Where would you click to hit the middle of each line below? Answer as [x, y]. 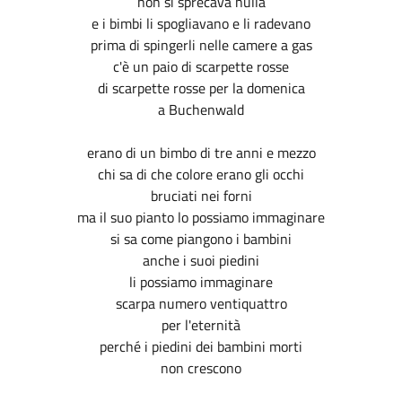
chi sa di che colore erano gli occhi [201, 174]
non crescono [201, 367]
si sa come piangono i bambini [201, 238]
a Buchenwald [201, 109]
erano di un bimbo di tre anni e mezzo [201, 152]
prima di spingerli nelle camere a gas [201, 44]
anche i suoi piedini [201, 260]
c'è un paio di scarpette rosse [201, 66]
